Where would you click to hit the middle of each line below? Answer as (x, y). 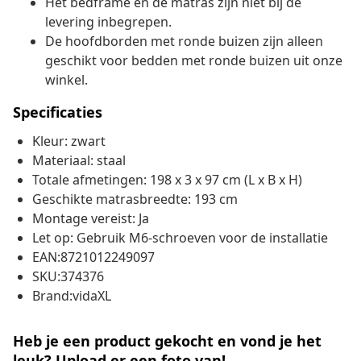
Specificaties (58, 112)
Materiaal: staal (79, 161)
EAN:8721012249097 (93, 257)
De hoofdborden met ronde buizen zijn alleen (184, 41)
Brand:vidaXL (72, 296)
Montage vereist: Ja (91, 219)
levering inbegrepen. (108, 22)
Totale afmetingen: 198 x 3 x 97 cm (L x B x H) (167, 180)
